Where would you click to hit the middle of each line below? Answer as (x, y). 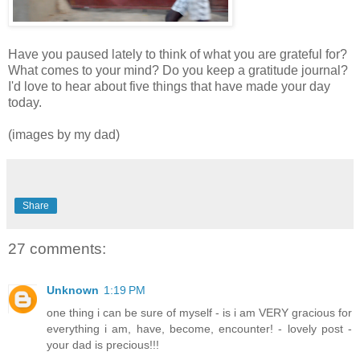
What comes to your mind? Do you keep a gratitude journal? (178, 70)
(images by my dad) (64, 134)
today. (25, 102)
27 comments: (57, 248)
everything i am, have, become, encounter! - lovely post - (199, 328)
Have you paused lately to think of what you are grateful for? (178, 54)
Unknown (73, 290)
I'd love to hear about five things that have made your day (169, 86)
